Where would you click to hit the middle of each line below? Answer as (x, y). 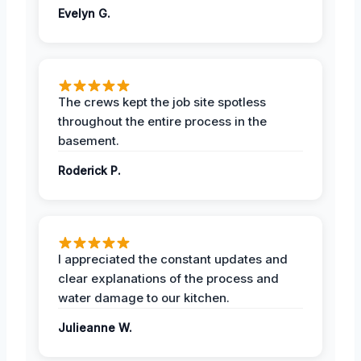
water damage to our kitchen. (144, 298)
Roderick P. (89, 171)
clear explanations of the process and (168, 279)
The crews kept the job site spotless (162, 102)
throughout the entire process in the (162, 122)
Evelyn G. (84, 14)
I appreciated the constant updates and (173, 259)
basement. (89, 141)
